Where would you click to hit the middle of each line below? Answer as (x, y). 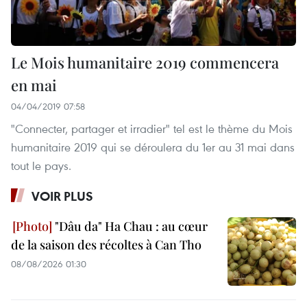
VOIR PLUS (62, 196)
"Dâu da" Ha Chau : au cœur (130, 226)
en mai (34, 85)
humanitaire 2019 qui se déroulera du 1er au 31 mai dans (153, 147)
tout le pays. (41, 165)
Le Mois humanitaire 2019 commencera (145, 62)
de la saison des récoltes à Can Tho (106, 244)
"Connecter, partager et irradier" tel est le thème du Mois (152, 128)
